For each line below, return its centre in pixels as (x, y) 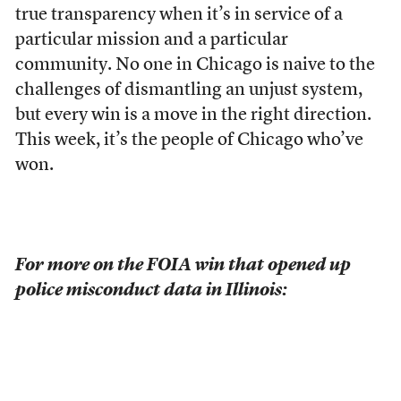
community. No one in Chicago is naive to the (195, 66)
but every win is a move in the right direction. (193, 116)
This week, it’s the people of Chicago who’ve (189, 141)
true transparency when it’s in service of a (179, 16)
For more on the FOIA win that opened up (183, 266)
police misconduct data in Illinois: (153, 291)
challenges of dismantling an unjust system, (188, 91)
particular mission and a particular (151, 41)
